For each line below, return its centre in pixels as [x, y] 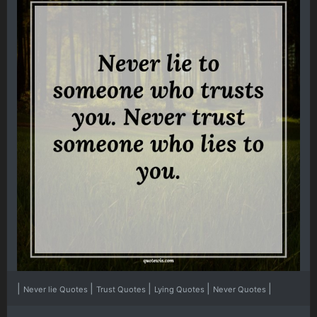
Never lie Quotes [57, 290]
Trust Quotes [122, 290]
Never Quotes [241, 290]
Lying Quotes [180, 290]
